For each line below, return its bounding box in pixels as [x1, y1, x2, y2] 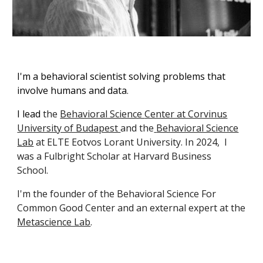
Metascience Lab [17, 215, 91, 229]
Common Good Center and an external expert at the [17, 201, 246, 215]
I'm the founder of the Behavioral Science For [17, 187, 217, 201]
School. [17, 164, 51, 177]
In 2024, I [185, 136, 228, 149]
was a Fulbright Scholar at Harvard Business [17, 150, 212, 163]
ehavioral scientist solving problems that [46, 70, 226, 83]
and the [120, 122, 154, 135]
